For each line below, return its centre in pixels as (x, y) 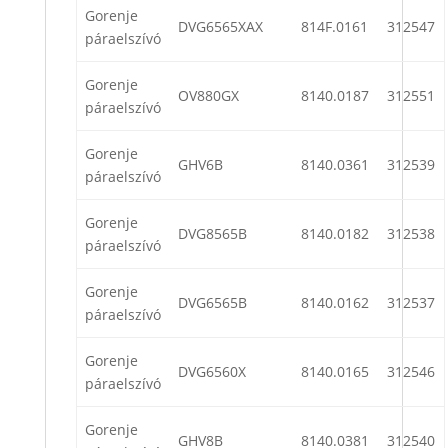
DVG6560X (212, 372)
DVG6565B (212, 303)
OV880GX (208, 96)
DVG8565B (212, 234)
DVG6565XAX (220, 27)
